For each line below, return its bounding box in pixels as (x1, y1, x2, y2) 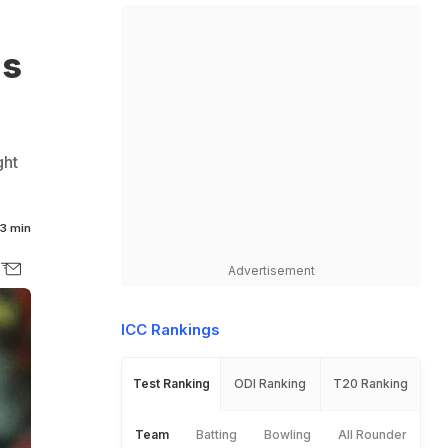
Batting (196, 427, 238, 442)
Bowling (263, 427, 311, 442)
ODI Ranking (234, 376, 307, 391)
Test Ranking (132, 376, 210, 391)
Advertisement (227, 263, 315, 278)
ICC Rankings (121, 320, 220, 339)
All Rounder (337, 427, 407, 442)
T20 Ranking (332, 376, 408, 391)
